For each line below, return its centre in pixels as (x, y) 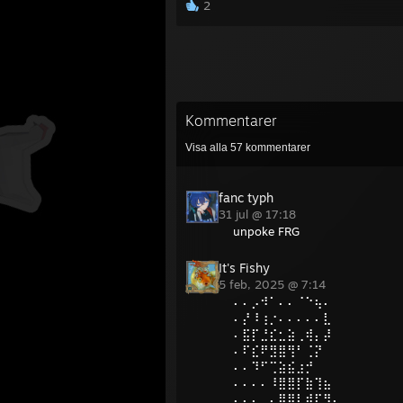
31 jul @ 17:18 (259, 214)
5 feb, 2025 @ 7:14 (274, 284)
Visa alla (208, 148)
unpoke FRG (266, 231)
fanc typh (246, 197)
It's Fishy (244, 268)
